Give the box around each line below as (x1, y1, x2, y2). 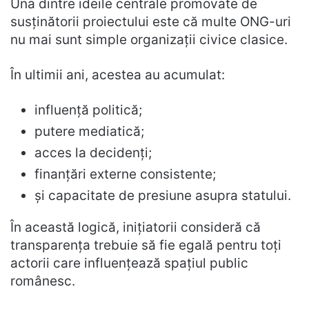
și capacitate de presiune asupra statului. (34, 188, 291, 204)
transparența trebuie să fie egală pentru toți (10, 237, 281, 254)
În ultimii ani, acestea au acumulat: (10, 67, 225, 83)
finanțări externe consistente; (34, 166, 216, 183)
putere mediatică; (34, 123, 144, 140)
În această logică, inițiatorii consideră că (10, 219, 261, 236)
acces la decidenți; (34, 145, 152, 161)
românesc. (10, 273, 75, 290)
